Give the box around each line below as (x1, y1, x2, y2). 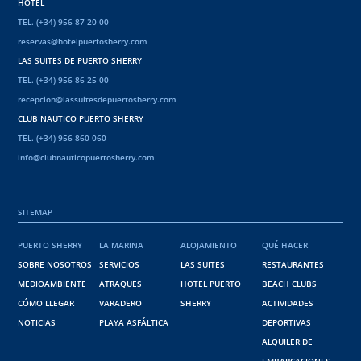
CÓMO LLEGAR (18, 297, 75, 309)
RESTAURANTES (261, 259, 324, 271)
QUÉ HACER (261, 239, 308, 251)
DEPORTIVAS (261, 317, 311, 329)
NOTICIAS (18, 317, 56, 329)
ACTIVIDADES (261, 297, 313, 309)
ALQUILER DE (261, 336, 313, 348)
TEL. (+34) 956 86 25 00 (18, 74, 110, 86)
